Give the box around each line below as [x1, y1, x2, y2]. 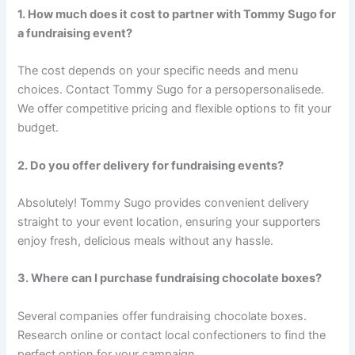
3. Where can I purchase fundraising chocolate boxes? [17, 271, 323, 286]
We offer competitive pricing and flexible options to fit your [17, 101, 332, 116]
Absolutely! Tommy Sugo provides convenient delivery [17, 195, 310, 210]
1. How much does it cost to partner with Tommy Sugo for [17, 6, 337, 21]
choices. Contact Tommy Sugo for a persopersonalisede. [17, 82, 325, 97]
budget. [17, 120, 59, 136]
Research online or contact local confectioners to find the [17, 327, 326, 342]
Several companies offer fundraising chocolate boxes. [17, 308, 307, 323]
